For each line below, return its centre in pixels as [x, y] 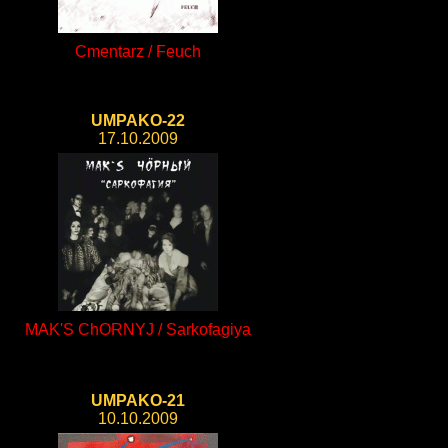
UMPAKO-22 [138, 120]
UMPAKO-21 [138, 400]
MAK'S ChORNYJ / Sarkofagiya [138, 329]
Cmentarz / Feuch [138, 51]
